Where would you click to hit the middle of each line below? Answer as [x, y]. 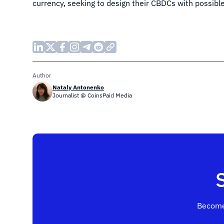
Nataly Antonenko [78, 87]
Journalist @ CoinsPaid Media [92, 95]
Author [42, 75]
